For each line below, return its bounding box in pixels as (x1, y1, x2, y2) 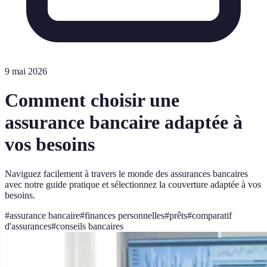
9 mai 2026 (5, 66, 47, 76)
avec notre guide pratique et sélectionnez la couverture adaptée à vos (5, 179, 261, 190)
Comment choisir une (5, 89, 179, 111)
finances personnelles (85, 210, 164, 221)
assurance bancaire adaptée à (5, 111, 243, 133)
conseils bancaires (56, 221, 123, 231)
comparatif (192, 210, 232, 221)
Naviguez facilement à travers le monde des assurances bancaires (5, 168, 248, 179)
